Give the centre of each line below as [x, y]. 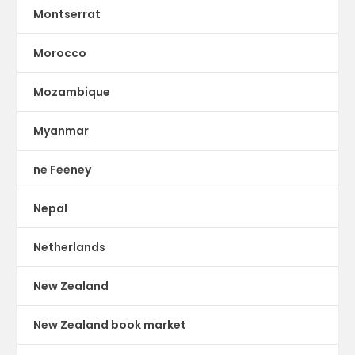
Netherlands [70, 247]
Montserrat [67, 14]
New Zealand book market [110, 324]
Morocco [60, 53]
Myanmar [61, 130]
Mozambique [72, 92]
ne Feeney [63, 169]
